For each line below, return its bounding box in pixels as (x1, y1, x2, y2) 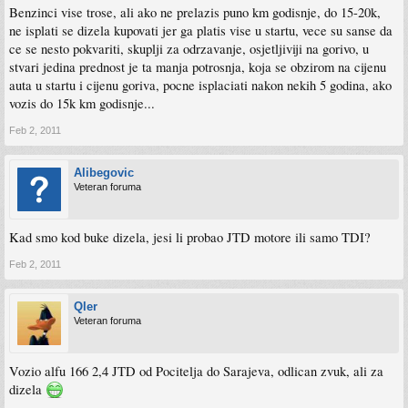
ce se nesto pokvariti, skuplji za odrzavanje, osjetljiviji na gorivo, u (9, 39, 369, 57)
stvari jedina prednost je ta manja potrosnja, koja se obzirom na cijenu (9, 57, 386, 76)
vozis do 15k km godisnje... (9, 94, 155, 112)
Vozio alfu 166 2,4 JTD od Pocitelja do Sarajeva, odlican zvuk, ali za (9, 362, 383, 380)
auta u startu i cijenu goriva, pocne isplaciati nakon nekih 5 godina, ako (9, 76, 392, 94)
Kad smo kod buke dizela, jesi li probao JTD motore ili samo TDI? (9, 228, 371, 246)
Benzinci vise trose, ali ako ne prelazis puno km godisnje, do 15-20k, (9, 3, 381, 21)
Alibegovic (74, 165, 134, 179)
